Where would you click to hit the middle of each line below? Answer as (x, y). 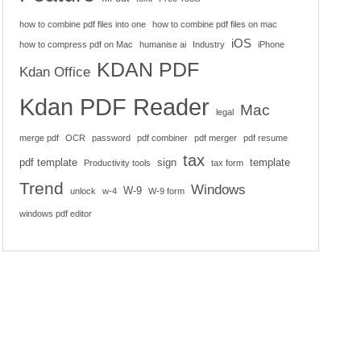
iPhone (271, 44)
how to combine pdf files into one (82, 24)
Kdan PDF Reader (114, 107)
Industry (208, 44)
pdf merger (215, 138)
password (111, 138)
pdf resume (265, 138)
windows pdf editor (55, 214)
